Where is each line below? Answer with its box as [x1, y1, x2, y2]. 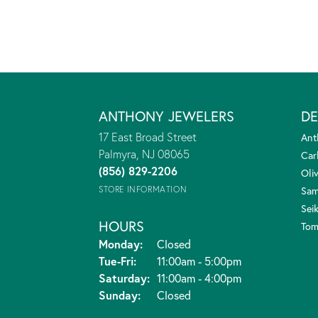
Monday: [99, 236, 143, 251]
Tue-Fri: [99, 253, 136, 268]
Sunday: [99, 287, 141, 302]
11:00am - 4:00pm [157, 270, 241, 285]
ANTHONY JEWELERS [99, 106, 234, 126]
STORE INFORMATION [99, 183, 187, 194]
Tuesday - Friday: [136, 253, 225, 268]
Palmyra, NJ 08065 [99, 146, 190, 161]
